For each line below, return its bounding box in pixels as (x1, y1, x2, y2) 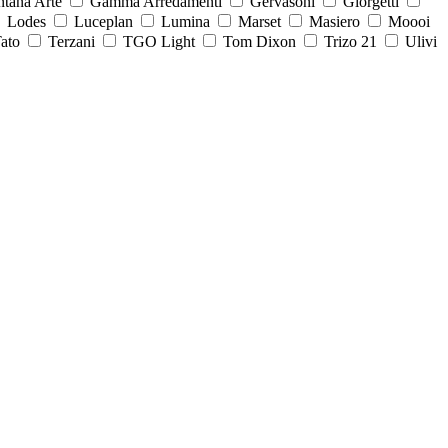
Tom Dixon (223, 32, 296, 50)
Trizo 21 (324, 32, 377, 50)
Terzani (48, 32, 95, 50)
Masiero (309, 12, 360, 30)
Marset (238, 12, 281, 30)
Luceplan (74, 12, 133, 30)
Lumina (161, 12, 210, 30)
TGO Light (123, 32, 195, 50)
